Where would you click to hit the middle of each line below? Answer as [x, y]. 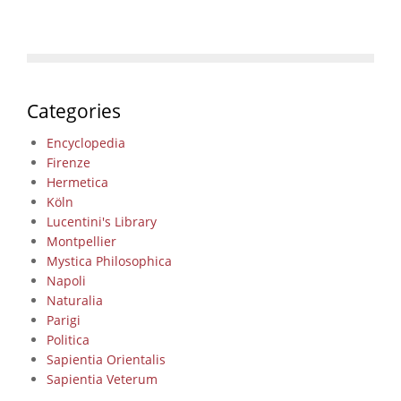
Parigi [63, 320]
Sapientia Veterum [102, 379]
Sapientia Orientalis [106, 359]
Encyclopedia [85, 142]
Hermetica [77, 182]
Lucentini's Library [101, 221]
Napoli [66, 280]
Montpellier [81, 241]
